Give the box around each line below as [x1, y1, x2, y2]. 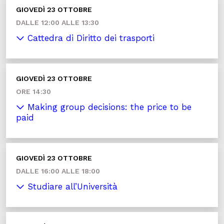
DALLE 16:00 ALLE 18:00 [16, 167, 100, 175]
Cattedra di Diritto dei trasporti [24, 33, 154, 43]
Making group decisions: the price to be [24, 102, 191, 112]
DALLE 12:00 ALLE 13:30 [16, 18, 99, 26]
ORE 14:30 [16, 87, 51, 95]
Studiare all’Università [24, 181, 117, 191]
